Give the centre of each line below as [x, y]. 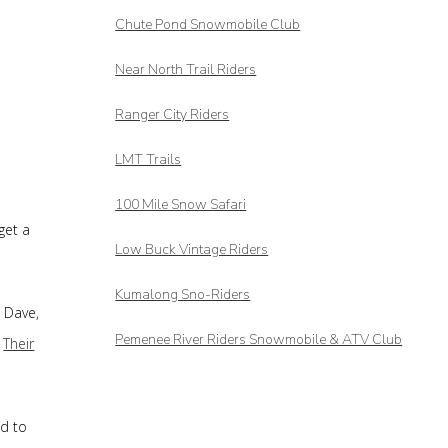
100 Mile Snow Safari [181, 204]
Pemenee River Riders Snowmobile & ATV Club [259, 339]
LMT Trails [148, 159]
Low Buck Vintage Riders [192, 249]
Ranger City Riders [172, 114]
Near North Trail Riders [186, 69]
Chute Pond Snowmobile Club [208, 24]
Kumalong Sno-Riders [183, 294]
